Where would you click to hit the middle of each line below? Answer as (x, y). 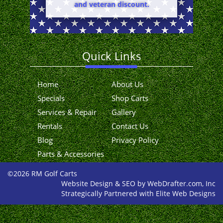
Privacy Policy (135, 140)
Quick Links (111, 56)
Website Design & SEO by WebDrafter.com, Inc (138, 183)
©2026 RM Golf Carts (42, 173)
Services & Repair (67, 112)
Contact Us (130, 126)
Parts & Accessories (71, 154)
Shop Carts (130, 98)
